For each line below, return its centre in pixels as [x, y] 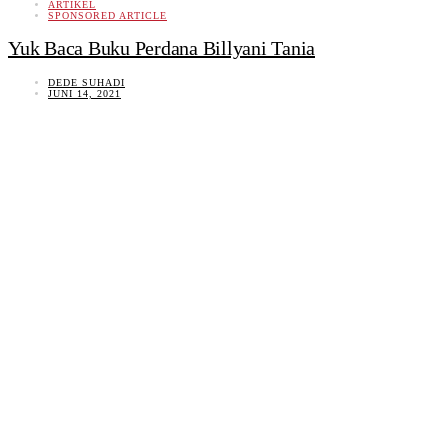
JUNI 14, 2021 [84, 93]
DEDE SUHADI [86, 82]
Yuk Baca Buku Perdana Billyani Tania [161, 48]
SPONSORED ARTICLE [107, 15]
